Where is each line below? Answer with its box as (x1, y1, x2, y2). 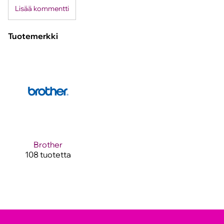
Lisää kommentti (14, 3, 69, 13)
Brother (33, 139, 63, 149)
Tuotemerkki (8, 31, 58, 41)
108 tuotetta (25, 149, 71, 159)
